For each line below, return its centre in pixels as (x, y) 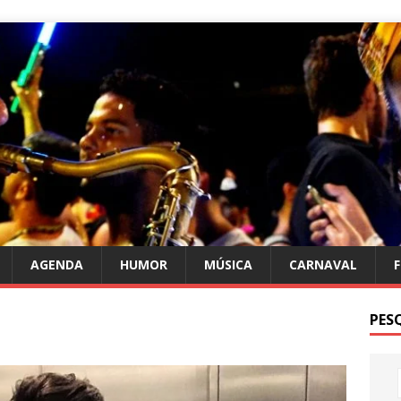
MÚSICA (228, 264)
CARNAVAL (323, 264)
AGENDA (57, 264)
